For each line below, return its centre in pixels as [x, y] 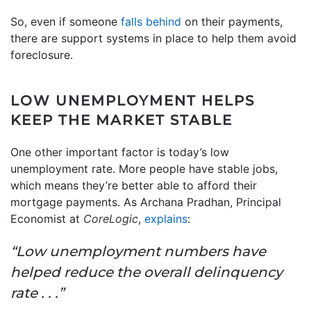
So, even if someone [66, 21]
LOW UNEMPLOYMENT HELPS [133, 100]
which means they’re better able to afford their [134, 185]
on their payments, [232, 21]
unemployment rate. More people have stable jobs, [144, 168]
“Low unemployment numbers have [138, 251]
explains [166, 218]
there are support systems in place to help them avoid [153, 38]
